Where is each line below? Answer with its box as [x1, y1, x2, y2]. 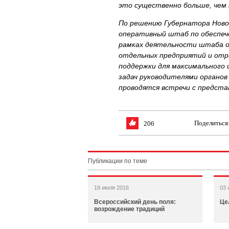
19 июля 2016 [94, 185, 129, 191]
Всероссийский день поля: [94, 198, 176, 205]
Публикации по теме [88, 157, 147, 165]
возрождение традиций [94, 205, 165, 213]
